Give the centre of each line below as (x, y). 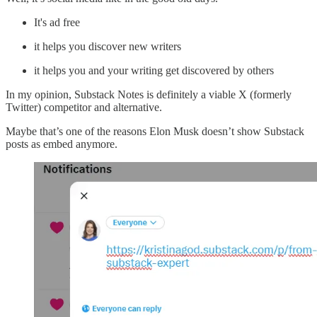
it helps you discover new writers (108, 47)
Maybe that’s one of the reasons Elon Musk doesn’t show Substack (155, 132)
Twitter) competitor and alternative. (84, 108)
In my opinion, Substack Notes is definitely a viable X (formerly (149, 95)
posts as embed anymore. (62, 144)
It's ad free (57, 23)
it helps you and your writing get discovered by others (154, 71)
